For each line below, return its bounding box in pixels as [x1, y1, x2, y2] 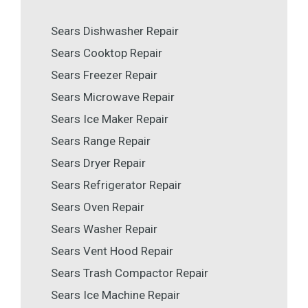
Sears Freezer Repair [51, 67, 157, 82]
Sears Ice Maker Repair [51, 111, 168, 126]
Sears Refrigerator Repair [51, 177, 181, 192]
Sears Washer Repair [51, 221, 157, 236]
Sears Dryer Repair [51, 155, 146, 170]
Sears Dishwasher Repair [51, 23, 179, 38]
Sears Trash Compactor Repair [51, 265, 208, 280]
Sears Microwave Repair [51, 89, 175, 104]
